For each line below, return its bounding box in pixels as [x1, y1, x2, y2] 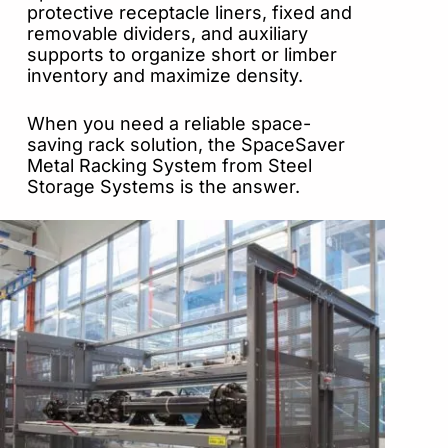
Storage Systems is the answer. [27, 175, 305, 197]
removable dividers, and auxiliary [27, 22, 308, 44]
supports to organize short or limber [27, 43, 337, 65]
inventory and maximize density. [27, 64, 308, 86]
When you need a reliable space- [27, 112, 311, 134]
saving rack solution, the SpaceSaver [27, 133, 345, 155]
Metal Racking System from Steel [27, 154, 312, 176]
